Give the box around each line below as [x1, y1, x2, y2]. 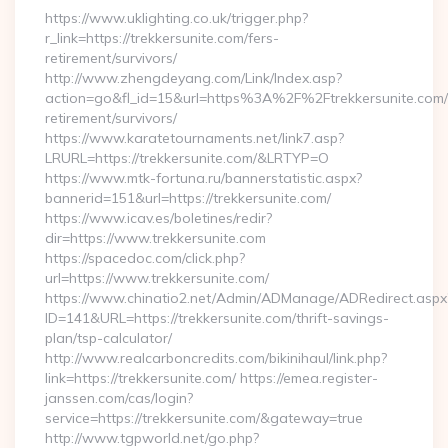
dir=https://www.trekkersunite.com [45, 229, 266, 247]
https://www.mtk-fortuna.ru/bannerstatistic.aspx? [45, 169, 362, 187]
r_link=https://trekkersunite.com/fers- [45, 29, 279, 47]
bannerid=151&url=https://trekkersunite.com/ [45, 189, 331, 207]
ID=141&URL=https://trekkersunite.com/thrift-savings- [45, 309, 389, 327]
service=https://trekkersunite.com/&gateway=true [45, 409, 363, 427]
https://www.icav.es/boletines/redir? [45, 209, 272, 227]
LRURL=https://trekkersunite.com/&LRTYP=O [45, 149, 329, 167]
